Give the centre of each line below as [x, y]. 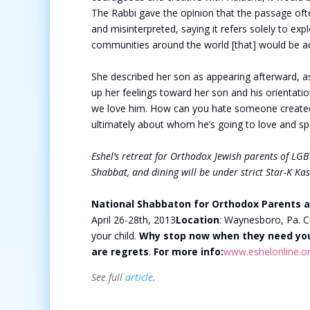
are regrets [120, 252]
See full [108, 277]
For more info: [189, 252]
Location [198, 220]
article [139, 277]
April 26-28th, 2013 [134, 220]
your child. [115, 236]
